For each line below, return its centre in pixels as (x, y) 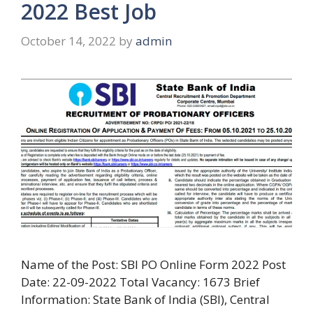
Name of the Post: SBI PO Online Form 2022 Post (153, 264)
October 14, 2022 (68, 41)
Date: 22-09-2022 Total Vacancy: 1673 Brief (140, 282)
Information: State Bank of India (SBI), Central (145, 299)
